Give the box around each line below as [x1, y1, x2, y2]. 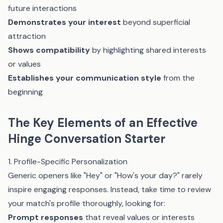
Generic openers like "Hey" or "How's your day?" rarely [8, 170, 203, 181]
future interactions [8, 3, 77, 13]
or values [8, 59, 41, 69]
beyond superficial [121, 17, 190, 27]
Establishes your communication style [8, 73, 161, 83]
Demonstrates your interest [8, 17, 121, 27]
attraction [8, 31, 46, 41]
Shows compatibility [8, 45, 90, 55]
